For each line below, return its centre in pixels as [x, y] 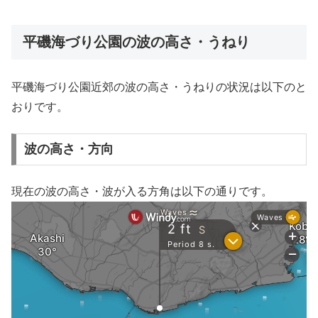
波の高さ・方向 [68, 149]
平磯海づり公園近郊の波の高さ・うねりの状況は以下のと [159, 87]
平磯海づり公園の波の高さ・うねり [136, 42]
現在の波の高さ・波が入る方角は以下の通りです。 [142, 191]
